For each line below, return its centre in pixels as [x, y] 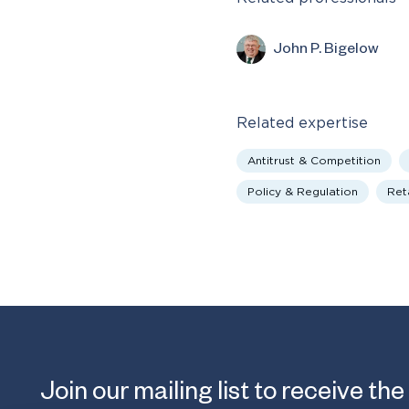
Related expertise [302, 124]
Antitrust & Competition [314, 161]
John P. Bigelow [325, 52]
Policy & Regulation [302, 192]
